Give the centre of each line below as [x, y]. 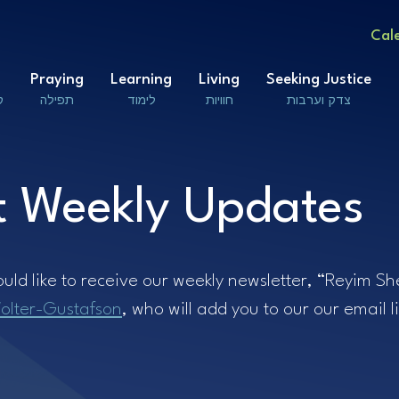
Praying [57, 79]
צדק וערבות [319, 99]
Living [219, 79]
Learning [141, 79]
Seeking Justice [319, 79]
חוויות [219, 99]
